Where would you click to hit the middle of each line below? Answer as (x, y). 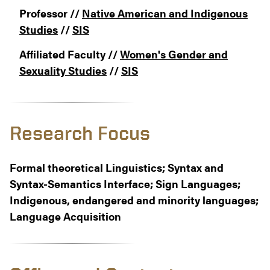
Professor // (51, 13)
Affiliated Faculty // (70, 54)
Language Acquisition (65, 216)
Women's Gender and (174, 54)
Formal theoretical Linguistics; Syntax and (117, 168)
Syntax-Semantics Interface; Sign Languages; (125, 184)
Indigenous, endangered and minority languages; (134, 200)
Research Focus (80, 133)
